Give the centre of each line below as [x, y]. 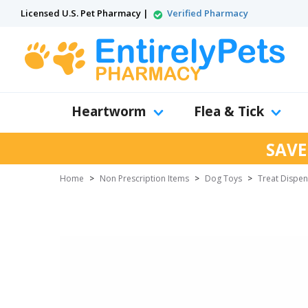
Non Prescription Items [144, 178]
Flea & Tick [229, 111]
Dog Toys [223, 178]
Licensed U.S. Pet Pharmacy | [86, 13]
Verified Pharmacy [208, 13]
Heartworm [109, 111]
